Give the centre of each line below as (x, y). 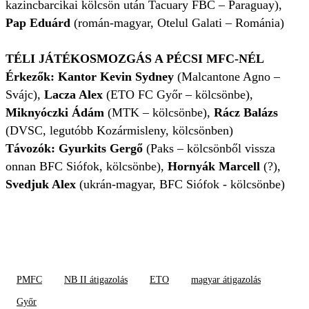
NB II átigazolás (96, 280)
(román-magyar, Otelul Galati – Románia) (177, 23)
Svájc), (25, 95)
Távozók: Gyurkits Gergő (76, 149)
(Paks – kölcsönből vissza (211, 149)
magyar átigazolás (226, 280)
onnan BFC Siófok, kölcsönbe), (87, 167)
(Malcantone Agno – (227, 77)
